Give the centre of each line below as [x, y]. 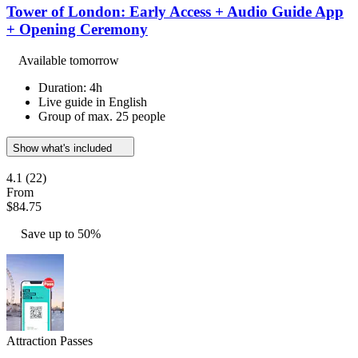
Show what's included [64, 148]
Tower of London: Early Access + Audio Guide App [175, 11]
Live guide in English [93, 101]
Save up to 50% [61, 233]
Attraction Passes [50, 340]
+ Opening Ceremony [77, 29]
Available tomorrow [69, 60]
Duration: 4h [70, 87]
